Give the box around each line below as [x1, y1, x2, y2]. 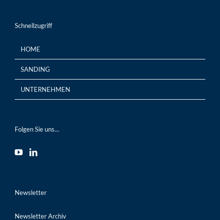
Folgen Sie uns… [15, 125, 59, 134]
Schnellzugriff [15, 22, 52, 30]
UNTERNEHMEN [21, 85, 70, 94]
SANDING [21, 65, 50, 74]
